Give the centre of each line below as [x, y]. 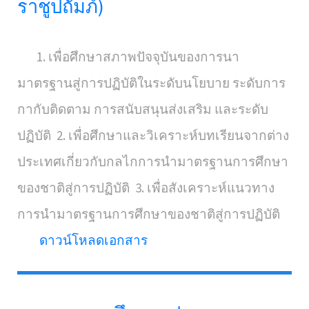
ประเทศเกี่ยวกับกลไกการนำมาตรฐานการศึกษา [153, 161]
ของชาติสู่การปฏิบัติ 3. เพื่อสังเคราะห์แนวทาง [146, 188]
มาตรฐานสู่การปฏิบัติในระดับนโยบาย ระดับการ [151, 83]
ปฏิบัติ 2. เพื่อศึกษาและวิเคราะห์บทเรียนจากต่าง [153, 135]
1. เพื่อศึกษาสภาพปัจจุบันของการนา [128, 57]
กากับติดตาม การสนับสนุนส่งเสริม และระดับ [143, 109]
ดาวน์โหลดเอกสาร [93, 240]
